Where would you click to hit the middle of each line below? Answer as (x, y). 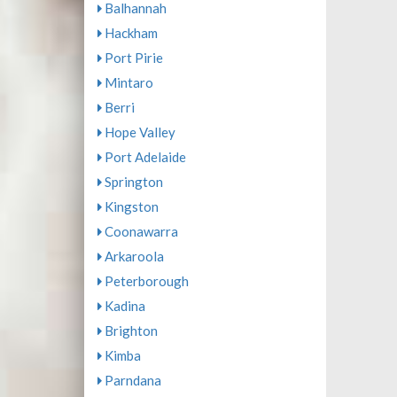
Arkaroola (132, 256)
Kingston (130, 206)
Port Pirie (132, 58)
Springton (132, 182)
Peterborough (145, 281)
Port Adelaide (144, 157)
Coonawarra (140, 231)
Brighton (129, 331)
